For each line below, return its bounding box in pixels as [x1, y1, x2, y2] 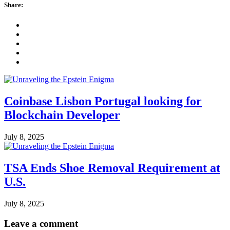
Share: [4, 1, 23, 9]
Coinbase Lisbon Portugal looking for [4, 94, 202, 108]
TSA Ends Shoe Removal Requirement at [4, 161, 220, 175]
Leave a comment [4, 218, 78, 229]
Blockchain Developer [4, 108, 120, 122]
